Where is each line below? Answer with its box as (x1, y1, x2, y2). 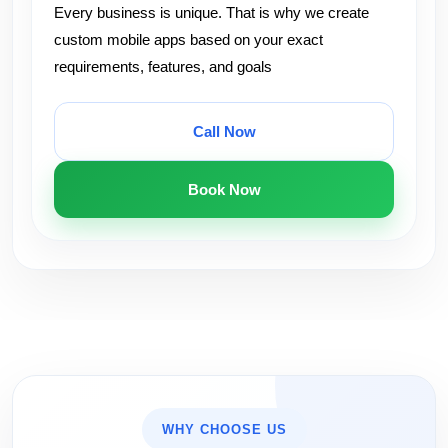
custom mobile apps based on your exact (54, 31, 323, 48)
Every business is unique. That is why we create (54, 4, 369, 21)
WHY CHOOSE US (161, 422, 287, 437)
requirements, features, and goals (54, 58, 272, 75)
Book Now (187, 181, 261, 198)
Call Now (192, 123, 256, 140)
